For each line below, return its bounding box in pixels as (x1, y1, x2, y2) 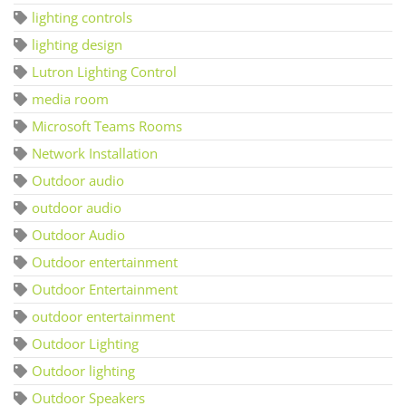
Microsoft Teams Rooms (32, 116, 182, 135)
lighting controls (32, 7, 132, 26)
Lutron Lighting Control (32, 62, 177, 81)
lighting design (32, 34, 122, 53)
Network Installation (32, 143, 158, 162)
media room (32, 89, 109, 108)
